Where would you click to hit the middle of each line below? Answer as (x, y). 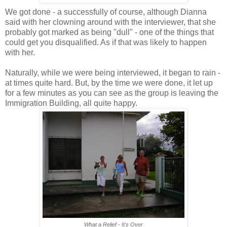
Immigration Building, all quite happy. (71, 103)
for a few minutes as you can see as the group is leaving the (112, 93)
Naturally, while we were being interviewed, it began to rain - (113, 73)
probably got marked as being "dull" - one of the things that (109, 32)
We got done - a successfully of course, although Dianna (106, 12)
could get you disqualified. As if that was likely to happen (106, 43)
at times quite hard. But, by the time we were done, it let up (109, 83)
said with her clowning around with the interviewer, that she (110, 22)
